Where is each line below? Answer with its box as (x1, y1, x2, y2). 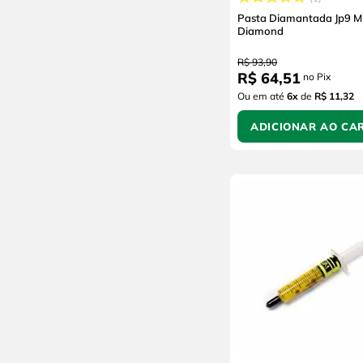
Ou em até (237, 89, 287, 102)
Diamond (237, 23, 284, 37)
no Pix (301, 70, 331, 83)
